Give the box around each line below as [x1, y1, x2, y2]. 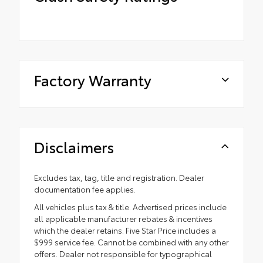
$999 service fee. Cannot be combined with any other [34, 237, 229, 248]
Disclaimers [34, 136, 114, 157]
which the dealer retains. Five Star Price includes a [34, 225, 216, 236]
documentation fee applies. [34, 184, 136, 195]
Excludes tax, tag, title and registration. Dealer [34, 172, 204, 183]
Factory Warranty [34, 69, 151, 90]
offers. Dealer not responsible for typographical [34, 248, 212, 259]
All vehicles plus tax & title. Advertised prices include [34, 201, 227, 213]
